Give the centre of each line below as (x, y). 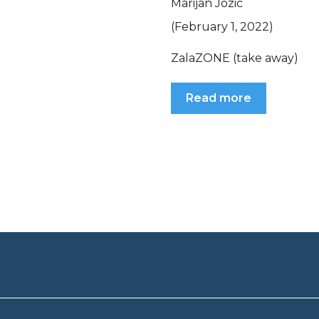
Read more (219, 98)
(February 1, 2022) (222, 27)
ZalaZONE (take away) (235, 58)
